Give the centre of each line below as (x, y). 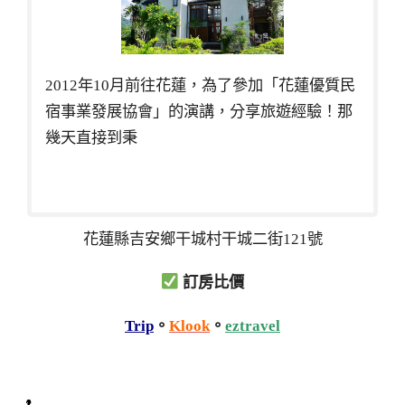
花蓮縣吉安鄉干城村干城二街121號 (202, 240)
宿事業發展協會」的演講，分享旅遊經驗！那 (199, 112)
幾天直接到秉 (91, 138)
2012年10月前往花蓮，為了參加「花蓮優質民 (200, 86)
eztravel (253, 325)
